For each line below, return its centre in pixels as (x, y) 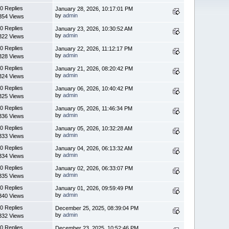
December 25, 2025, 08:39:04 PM (97, 208)
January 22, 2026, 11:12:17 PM (94, 48)
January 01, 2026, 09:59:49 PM (94, 188)
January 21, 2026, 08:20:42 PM (94, 68)
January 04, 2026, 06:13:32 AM (94, 148)
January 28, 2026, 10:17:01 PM (94, 8)
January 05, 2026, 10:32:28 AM (94, 128)
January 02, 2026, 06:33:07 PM (94, 168)
